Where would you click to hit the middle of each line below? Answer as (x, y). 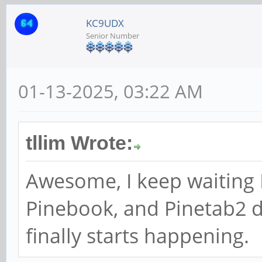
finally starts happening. (137, 235)
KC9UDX (105, 23)
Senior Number (113, 35)
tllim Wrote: (79, 143)
